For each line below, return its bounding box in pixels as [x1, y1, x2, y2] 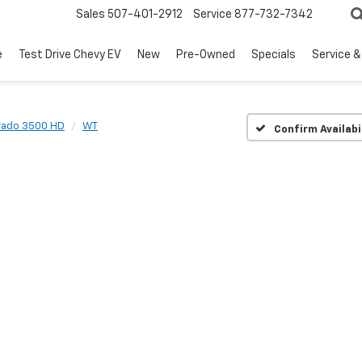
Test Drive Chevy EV [19, 49, 121, 61]
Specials [251, 49, 296, 61]
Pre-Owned [176, 49, 235, 61]
